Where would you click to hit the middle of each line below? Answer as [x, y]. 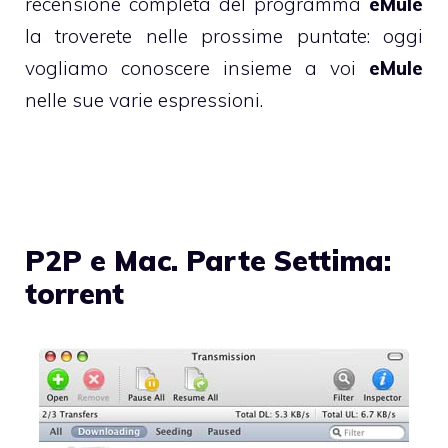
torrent [74, 294]
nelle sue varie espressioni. [144, 99]
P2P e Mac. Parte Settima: [208, 261]
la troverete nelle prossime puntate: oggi [224, 35]
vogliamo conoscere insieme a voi [197, 67]
